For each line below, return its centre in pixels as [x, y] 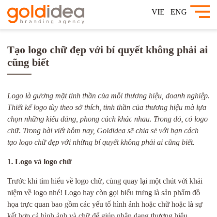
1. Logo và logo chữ [39, 162]
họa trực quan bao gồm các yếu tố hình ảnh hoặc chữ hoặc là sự [105, 204]
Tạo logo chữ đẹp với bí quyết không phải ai [108, 50]
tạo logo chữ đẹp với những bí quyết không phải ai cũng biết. [101, 142]
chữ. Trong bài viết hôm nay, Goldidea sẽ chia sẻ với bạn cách [103, 131]
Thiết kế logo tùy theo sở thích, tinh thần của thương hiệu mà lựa [107, 107]
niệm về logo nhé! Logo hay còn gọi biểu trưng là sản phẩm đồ [104, 193]
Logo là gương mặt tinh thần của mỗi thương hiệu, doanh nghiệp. [108, 96]
